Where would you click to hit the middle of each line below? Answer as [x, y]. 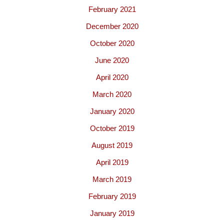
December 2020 [112, 26]
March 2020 [112, 94]
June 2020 [112, 60]
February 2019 [112, 196]
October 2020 [112, 43]
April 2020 [112, 77]
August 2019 [112, 145]
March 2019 [112, 179]
